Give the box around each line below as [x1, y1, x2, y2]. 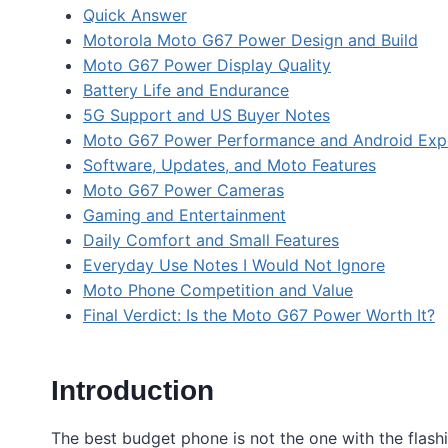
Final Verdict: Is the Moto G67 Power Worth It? [83, 305, 435, 326]
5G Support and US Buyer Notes [83, 105, 330, 126]
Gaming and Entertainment [83, 205, 286, 226]
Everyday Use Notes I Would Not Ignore [83, 255, 385, 276]
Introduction [51, 375, 214, 407]
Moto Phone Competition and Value [83, 280, 353, 301]
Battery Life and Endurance [83, 80, 289, 101]
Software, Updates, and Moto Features [83, 155, 376, 176]
